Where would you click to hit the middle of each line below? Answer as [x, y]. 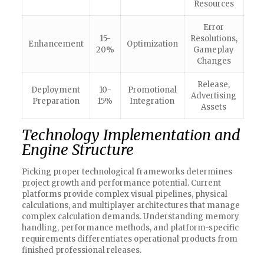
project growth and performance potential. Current [121, 183]
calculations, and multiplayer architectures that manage [131, 205]
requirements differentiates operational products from [129, 239]
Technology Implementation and [131, 135]
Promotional [152, 90]
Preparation [56, 101]
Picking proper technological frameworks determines [127, 172]
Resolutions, [214, 39]
